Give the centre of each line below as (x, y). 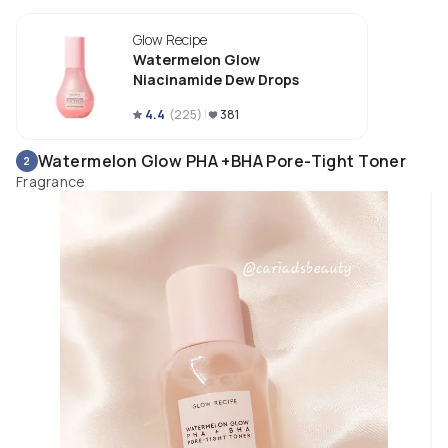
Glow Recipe (170, 39)
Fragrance (51, 181)
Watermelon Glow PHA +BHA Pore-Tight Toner (222, 161)
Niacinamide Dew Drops (216, 79)
